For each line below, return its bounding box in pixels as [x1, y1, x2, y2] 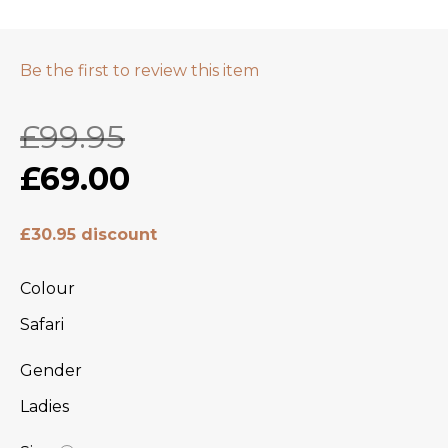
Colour [20, 279, 75, 299]
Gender [20, 361, 82, 381]
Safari [20, 315, 64, 335]
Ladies [20, 397, 69, 417]
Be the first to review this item [20, 61, 259, 81]
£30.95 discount [20, 224, 157, 244]
